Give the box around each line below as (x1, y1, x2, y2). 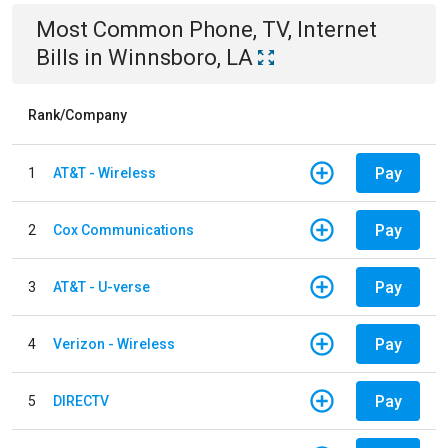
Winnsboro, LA (108, 45, 253, 70)
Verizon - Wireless (53, 335, 175, 352)
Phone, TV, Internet (189, 17, 377, 42)
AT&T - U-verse (53, 278, 150, 295)
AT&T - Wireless (53, 164, 156, 181)
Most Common (36, 17, 189, 42)
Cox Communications (53, 221, 194, 238)
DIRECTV (53, 392, 109, 409)
